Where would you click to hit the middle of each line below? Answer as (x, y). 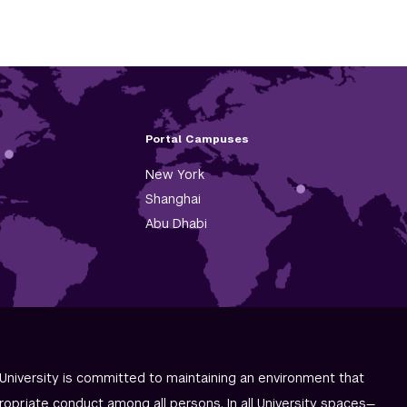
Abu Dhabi (176, 224)
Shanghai (173, 199)
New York (174, 175)
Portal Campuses (197, 139)
